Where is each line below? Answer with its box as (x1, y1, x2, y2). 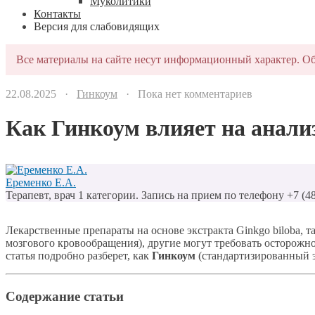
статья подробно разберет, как (6, 250, 152, 262)
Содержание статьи (6, 288, 124, 304)
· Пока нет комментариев (117, 88, 252, 100)
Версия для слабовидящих (34, 20, 160, 32)
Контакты (34, 8, 81, 20)
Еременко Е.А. (6, 176, 76, 189)
